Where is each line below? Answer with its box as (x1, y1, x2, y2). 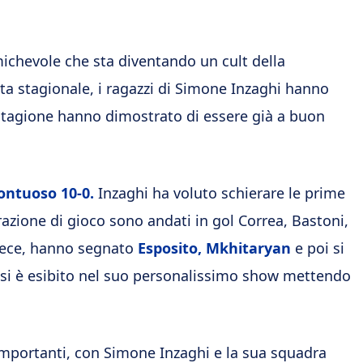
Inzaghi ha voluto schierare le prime (94, 183, 345, 203)
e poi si (291, 238, 344, 258)
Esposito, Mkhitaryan (138, 238, 291, 258)
